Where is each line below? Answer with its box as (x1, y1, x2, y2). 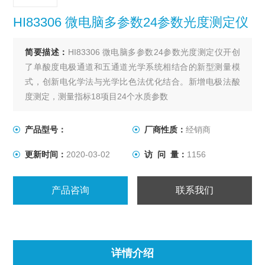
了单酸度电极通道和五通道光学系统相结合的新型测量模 (25, 62, 240, 72)
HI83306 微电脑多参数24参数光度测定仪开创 (67, 47, 240, 57)
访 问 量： (144, 150, 187, 159)
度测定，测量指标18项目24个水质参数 (25, 92, 169, 101)
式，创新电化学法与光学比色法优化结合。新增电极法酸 (25, 77, 240, 86)
